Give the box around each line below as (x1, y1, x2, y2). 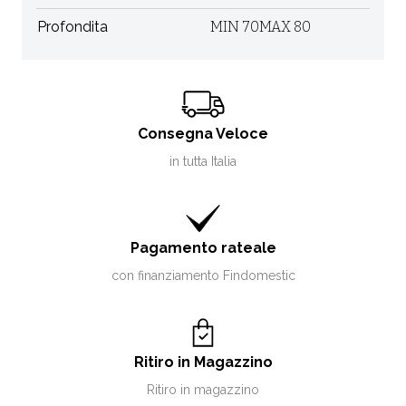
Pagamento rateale (130, 239, 276, 256)
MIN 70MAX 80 (210, 18, 311, 35)
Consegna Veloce (138, 125, 268, 142)
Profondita (37, 18, 108, 35)
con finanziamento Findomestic (111, 268, 295, 283)
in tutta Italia (169, 154, 237, 169)
